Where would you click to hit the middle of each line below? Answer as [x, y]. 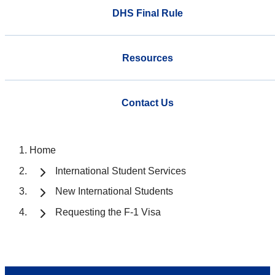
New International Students [114, 192]
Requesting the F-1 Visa [108, 212]
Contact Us [147, 103]
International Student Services [121, 171]
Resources [147, 58]
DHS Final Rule [147, 13]
